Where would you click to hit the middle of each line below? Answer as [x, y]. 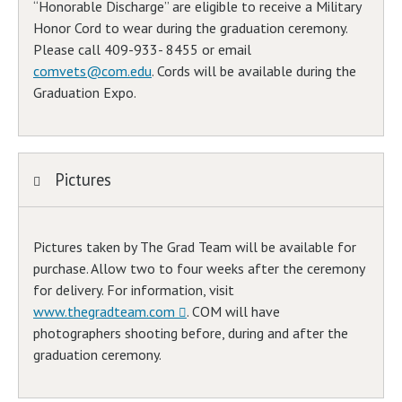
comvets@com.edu [92, 71]
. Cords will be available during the [254, 71]
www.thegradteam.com [104, 312]
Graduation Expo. [85, 93]
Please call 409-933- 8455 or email [142, 50]
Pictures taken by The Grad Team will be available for [195, 247]
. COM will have [233, 312]
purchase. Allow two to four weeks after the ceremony [199, 269]
